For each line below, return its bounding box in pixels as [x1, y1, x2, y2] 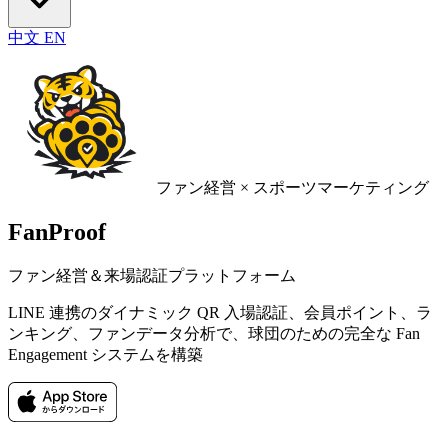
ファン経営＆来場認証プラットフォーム [8, 266, 296, 284]
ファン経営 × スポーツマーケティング [156, 179, 429, 196]
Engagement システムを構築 [8, 345, 203, 363]
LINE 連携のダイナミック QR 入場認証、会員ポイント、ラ [8, 303, 432, 321]
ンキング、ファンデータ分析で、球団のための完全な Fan [8, 324, 420, 342]
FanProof [8, 218, 106, 245]
